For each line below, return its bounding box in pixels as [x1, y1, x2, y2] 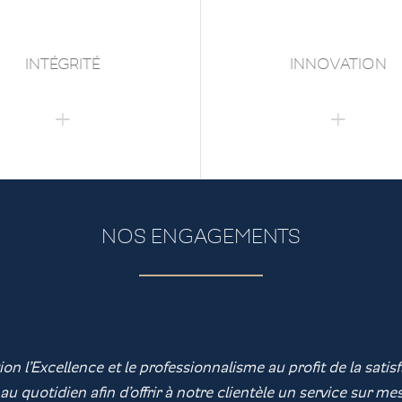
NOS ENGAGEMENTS [101, 225, 301, 248]
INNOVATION [290, 56, 387, 74]
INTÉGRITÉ [25, 56, 100, 74]
